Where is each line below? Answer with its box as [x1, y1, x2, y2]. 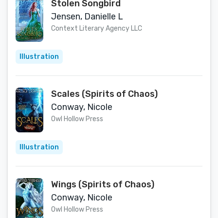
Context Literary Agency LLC [51, 24, 142, 33]
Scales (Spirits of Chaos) [51, 89, 158, 99]
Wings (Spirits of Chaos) [51, 179, 154, 190]
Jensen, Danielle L [51, 11, 123, 22]
